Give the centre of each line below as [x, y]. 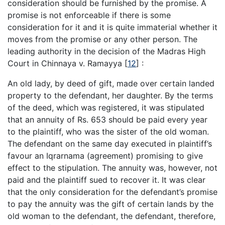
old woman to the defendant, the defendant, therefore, [111, 216]
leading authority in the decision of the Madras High [106, 51]
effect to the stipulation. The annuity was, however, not [113, 167]
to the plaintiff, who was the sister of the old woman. [108, 131]
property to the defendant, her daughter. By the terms [110, 95]
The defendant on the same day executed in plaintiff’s [110, 143]
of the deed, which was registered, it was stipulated [106, 107]
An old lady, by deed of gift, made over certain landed [111, 83]
